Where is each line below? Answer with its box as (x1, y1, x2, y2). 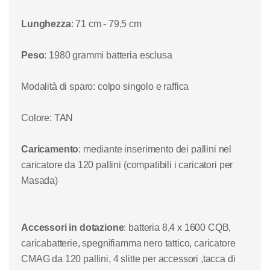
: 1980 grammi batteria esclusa (44, 50, 172, 61)
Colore (21, 113, 50, 124)
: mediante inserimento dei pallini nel (78, 144, 232, 155)
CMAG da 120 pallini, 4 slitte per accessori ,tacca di (21, 254, 236, 265)
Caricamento (21, 144, 79, 155)
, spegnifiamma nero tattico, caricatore (77, 238, 236, 249)
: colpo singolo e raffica (93, 81, 189, 92)
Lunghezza (21, 19, 71, 30)
